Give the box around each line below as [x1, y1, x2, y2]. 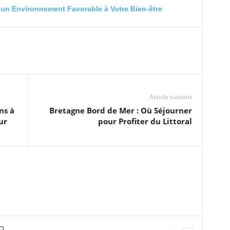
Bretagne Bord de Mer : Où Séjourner [49, 105, 192, 116]
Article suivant [149, 92, 192, 101]
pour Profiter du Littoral [98, 116, 192, 126]
